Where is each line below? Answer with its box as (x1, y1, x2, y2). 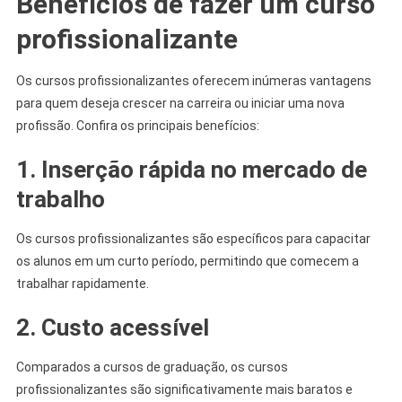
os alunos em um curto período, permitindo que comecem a (15, 253, 359, 268)
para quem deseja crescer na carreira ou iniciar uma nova (15, 95, 345, 110)
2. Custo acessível (15, 313, 209, 341)
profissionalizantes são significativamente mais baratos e (15, 381, 353, 397)
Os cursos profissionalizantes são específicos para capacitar (15, 231, 371, 246)
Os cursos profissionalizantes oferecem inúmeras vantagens (15, 73, 371, 88)
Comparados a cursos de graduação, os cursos (15, 359, 288, 374)
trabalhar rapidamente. (15, 275, 149, 291)
